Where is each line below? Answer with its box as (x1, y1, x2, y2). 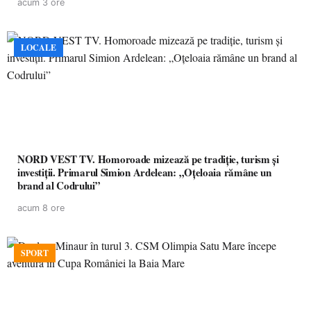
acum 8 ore (17, 203, 65, 213)
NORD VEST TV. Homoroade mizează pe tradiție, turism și (17, 151, 279, 167)
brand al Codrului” (17, 178, 101, 193)
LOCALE (21, 42, 56, 53)
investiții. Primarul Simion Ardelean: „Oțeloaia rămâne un (17, 165, 58, 180)
